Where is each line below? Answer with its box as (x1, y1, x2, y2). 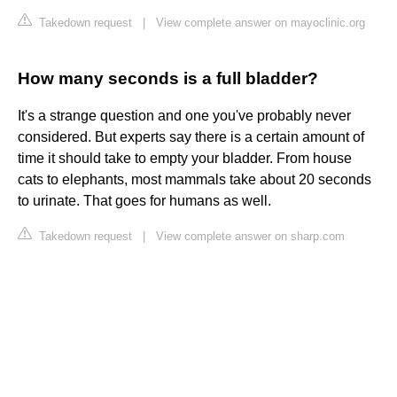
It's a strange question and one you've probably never (18, 108, 351, 124)
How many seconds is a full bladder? (18, 69, 318, 89)
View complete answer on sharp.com (156, 230, 345, 244)
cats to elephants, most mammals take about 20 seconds (18, 172, 371, 188)
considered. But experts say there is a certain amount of (18, 129, 364, 145)
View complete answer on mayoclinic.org (156, 16, 365, 30)
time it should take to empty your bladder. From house (18, 151, 352, 167)
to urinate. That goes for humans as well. (18, 193, 271, 209)
